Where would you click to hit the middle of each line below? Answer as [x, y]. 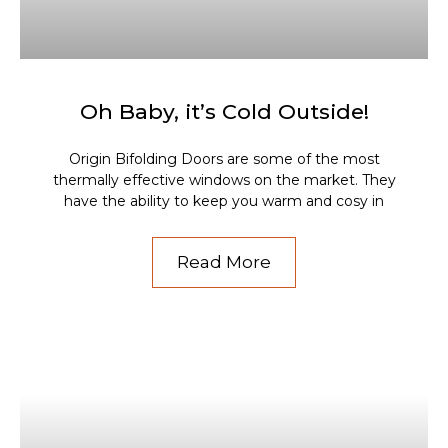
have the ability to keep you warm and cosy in [224, 200]
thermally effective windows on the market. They [224, 179]
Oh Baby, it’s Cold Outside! [224, 111]
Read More [224, 261]
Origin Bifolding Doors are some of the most [224, 158]
